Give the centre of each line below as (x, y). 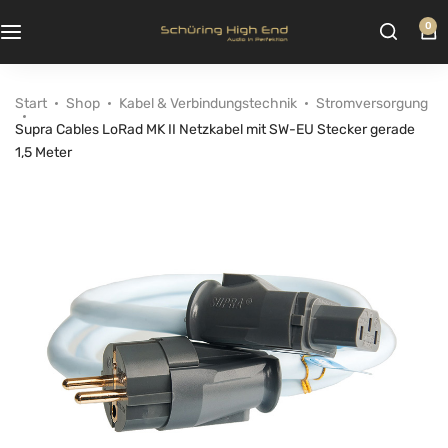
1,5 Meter (43, 152)
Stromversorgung (372, 103)
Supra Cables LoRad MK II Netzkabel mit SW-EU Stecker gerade (215, 129)
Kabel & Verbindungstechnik (208, 103)
